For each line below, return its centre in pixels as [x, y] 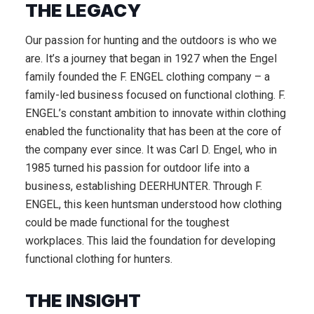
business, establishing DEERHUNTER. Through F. [144, 186]
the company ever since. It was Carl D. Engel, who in [151, 149]
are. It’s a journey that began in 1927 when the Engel [151, 58]
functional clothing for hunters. [99, 259]
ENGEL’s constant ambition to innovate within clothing [156, 113]
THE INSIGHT [83, 300]
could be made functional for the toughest [127, 222]
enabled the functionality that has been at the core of [153, 131]
